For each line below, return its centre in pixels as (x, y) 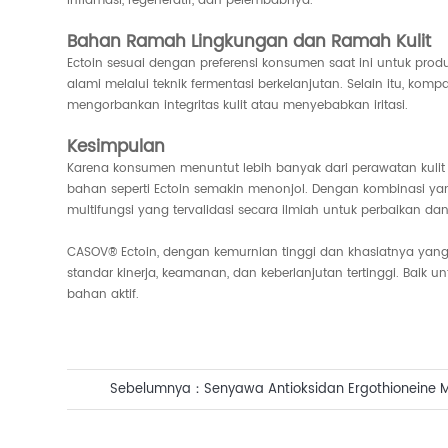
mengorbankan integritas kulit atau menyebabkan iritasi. (238, 105)
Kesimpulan (116, 146)
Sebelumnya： (157, 390)
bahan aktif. (103, 294)
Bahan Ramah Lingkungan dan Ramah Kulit (249, 41)
